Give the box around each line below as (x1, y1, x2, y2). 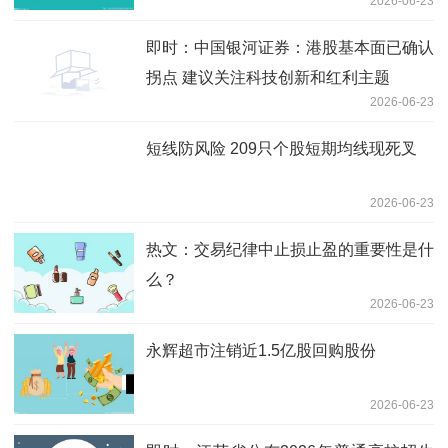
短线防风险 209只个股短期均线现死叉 (146, 139, 417, 157)
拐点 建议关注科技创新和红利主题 (146, 68, 390, 86)
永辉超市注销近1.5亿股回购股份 (146, 341, 376, 359)
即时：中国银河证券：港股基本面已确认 (146, 38, 434, 56)
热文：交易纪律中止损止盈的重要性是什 (146, 240, 434, 258)
